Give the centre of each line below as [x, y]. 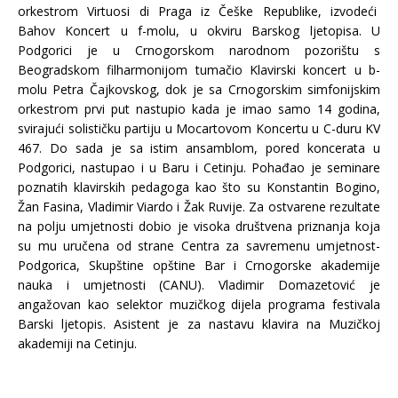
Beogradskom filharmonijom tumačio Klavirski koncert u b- [199, 70]
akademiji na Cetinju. [77, 343]
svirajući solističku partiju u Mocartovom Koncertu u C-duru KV [199, 128]
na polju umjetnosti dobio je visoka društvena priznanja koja [199, 226]
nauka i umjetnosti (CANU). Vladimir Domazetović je [199, 285]
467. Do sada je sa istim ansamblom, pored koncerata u [199, 148]
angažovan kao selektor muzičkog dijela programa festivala [199, 304]
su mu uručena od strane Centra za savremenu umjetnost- [199, 246]
